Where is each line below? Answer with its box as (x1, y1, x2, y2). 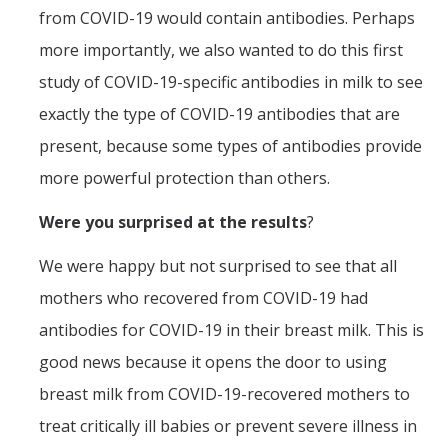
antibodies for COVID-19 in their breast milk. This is (39, 319, 424, 342)
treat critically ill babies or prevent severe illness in (39, 415, 417, 438)
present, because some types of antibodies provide (39, 135, 422, 158)
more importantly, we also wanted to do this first (39, 39, 403, 62)
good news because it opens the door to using (39, 351, 387, 374)
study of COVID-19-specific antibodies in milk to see (39, 71, 423, 94)
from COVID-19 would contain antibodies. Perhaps (39, 7, 415, 30)
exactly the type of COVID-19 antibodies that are (39, 103, 400, 126)
